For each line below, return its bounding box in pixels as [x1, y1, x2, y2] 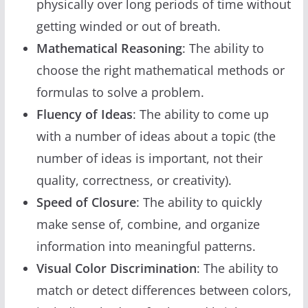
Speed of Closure [36, 193, 136, 210]
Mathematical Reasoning [36, 39, 182, 56]
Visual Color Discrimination [36, 259, 197, 276]
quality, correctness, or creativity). [36, 171, 232, 188]
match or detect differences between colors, [36, 281, 291, 298]
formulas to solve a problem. [36, 83, 204, 100]
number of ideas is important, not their [36, 149, 263, 166]
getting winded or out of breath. [36, 17, 221, 34]
